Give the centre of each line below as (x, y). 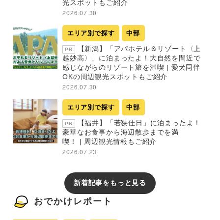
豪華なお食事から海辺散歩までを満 (121, 132)
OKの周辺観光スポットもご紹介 (115, 77)
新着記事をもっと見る (110, 183)
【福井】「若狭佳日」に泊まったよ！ (138, 123)
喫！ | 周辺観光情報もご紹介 (110, 141)
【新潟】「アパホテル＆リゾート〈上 (138, 49)
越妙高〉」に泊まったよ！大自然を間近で (132, 58)
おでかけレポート (73, 202)
